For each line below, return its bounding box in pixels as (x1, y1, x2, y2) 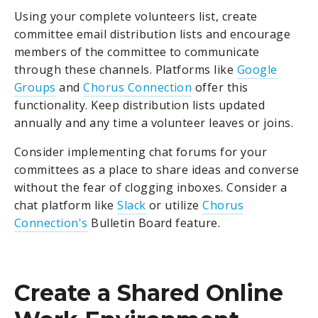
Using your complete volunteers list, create (14, 8, 258, 24)
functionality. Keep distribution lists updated (14, 97, 265, 113)
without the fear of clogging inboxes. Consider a (14, 179, 287, 195)
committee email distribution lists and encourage (14, 26, 291, 42)
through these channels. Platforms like (14, 61, 237, 77)
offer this (192, 79, 248, 95)
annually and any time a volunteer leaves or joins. (14, 114, 294, 131)
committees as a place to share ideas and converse (14, 161, 300, 177)
